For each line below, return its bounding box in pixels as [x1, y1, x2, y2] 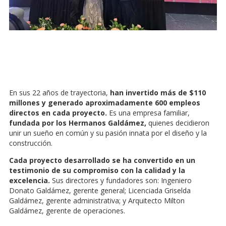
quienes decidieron [148, 118, 209, 128]
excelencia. [9, 176, 50, 186]
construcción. [9, 138, 52, 148]
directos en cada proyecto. [9, 108, 109, 118]
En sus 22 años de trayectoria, [9, 88, 110, 98]
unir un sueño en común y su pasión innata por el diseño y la [9, 128, 207, 138]
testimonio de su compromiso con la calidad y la [9, 165, 185, 176]
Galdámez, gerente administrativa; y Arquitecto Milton [9, 196, 185, 206]
